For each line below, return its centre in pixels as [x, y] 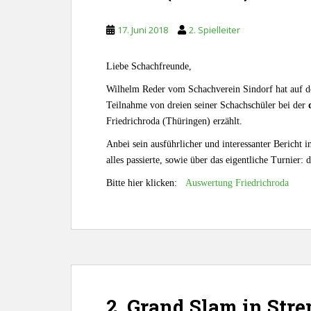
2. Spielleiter [215, 30]
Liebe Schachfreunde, [149, 66]
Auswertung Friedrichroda [237, 183]
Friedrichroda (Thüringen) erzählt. [174, 121]
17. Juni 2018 [143, 30]
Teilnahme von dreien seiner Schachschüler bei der [207, 105]
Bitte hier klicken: [146, 183]
